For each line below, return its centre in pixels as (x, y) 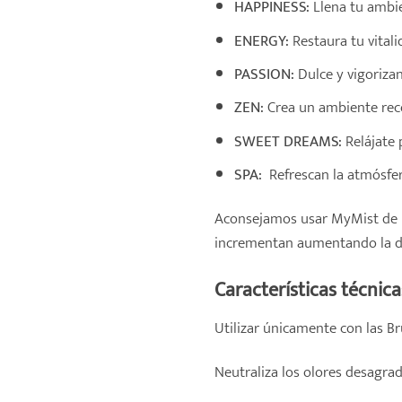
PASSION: (265, 74)
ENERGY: (262, 40)
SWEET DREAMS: (288, 141)
